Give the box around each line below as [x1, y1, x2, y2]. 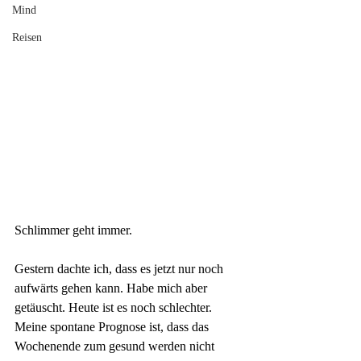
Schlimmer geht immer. [15, 223, 132, 238]
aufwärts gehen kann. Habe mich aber [15, 281, 210, 296]
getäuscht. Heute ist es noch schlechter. [15, 301, 215, 315]
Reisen [12, 31, 42, 44]
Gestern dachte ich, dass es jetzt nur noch [15, 262, 226, 276]
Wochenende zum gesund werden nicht [15, 339, 218, 354]
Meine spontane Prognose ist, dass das [15, 320, 212, 334]
